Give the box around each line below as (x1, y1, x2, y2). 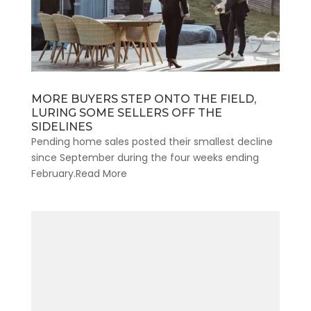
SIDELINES (31, 119, 92, 133)
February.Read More (31, 166, 127, 180)
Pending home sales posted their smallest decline (31, 134, 273, 149)
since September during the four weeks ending (31, 150, 259, 165)
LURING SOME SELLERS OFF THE (31, 106, 222, 119)
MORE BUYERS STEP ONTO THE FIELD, (31, 92, 256, 106)
